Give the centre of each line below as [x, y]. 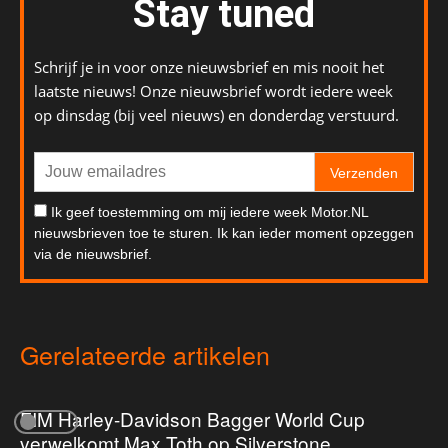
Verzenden [364, 173]
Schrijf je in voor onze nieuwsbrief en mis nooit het [209, 67]
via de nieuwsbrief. [93, 254]
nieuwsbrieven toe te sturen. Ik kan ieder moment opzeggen [224, 233]
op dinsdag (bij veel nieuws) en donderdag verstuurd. [216, 115]
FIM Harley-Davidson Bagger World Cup [192, 419]
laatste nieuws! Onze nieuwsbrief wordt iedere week [213, 91]
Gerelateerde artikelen [145, 354]
